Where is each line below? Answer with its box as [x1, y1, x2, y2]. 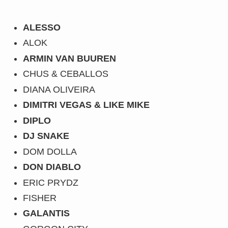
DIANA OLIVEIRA [22, 84, 95, 95]
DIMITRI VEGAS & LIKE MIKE [22, 100, 150, 110]
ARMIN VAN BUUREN [22, 53, 116, 64]
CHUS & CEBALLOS [22, 69, 108, 79]
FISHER [22, 192, 56, 203]
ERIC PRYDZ [22, 177, 78, 188]
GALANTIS [22, 208, 70, 219]
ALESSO [22, 22, 61, 33]
